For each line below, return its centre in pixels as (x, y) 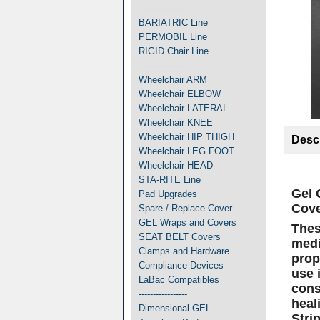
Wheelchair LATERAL (183, 108)
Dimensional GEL (175, 308)
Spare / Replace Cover (185, 208)
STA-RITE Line (170, 180)
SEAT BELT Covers (180, 237)
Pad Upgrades (168, 194)
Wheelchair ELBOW (180, 94)
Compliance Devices (181, 265)
